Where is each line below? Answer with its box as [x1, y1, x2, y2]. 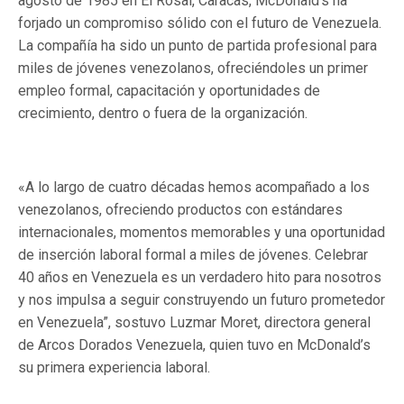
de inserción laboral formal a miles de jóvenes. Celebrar [18, 246, 368, 263]
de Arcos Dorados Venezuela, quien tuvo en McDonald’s [18, 336, 371, 353]
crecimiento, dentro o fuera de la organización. [18, 105, 308, 122]
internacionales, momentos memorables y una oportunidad [18, 224, 385, 241]
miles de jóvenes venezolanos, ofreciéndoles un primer [18, 60, 368, 77]
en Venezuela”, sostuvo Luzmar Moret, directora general [18, 314, 371, 331]
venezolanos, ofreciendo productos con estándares [18, 201, 343, 218]
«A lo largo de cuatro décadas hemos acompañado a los [18, 179, 370, 196]
